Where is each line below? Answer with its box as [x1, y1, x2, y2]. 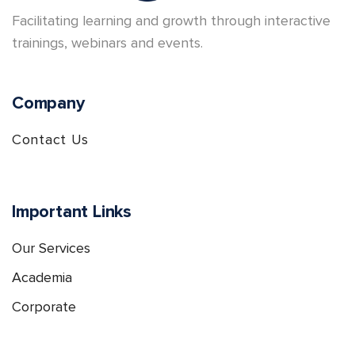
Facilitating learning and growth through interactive [12, 12, 330, 30]
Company [12, 93, 85, 115]
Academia [12, 269, 72, 287]
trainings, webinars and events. [12, 34, 203, 52]
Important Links [12, 201, 132, 223]
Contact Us [12, 131, 89, 149]
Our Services [12, 239, 90, 258]
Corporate [12, 298, 76, 316]
